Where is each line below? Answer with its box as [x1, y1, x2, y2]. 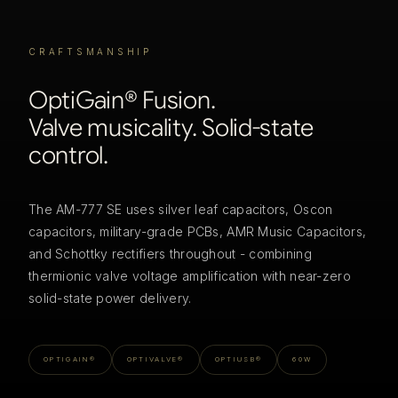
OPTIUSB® [214, 355, 263, 364]
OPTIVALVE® [126, 355, 185, 364]
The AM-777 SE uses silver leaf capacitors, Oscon [28, 202, 333, 218]
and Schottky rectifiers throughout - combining [28, 246, 312, 262]
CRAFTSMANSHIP [28, 46, 153, 58]
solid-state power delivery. [28, 291, 192, 306]
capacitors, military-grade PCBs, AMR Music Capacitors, [28, 224, 367, 240]
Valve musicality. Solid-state [28, 113, 314, 144]
